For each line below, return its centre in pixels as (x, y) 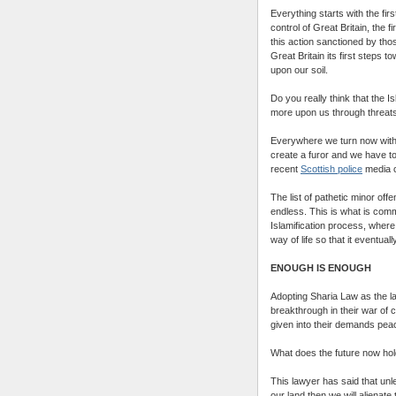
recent (286, 168)
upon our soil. (299, 69)
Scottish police (331, 168)
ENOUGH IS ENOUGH (321, 267)
